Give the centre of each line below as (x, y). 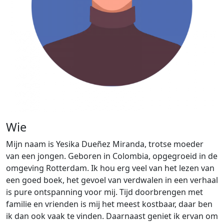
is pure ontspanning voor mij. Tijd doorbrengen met (104, 192)
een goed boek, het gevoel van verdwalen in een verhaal (112, 180)
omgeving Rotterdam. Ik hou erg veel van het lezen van (110, 168)
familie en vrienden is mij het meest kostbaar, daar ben (109, 204)
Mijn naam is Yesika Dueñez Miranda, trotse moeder (105, 144)
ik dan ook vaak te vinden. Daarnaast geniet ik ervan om (112, 216)
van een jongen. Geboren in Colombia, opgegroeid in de (112, 156)
